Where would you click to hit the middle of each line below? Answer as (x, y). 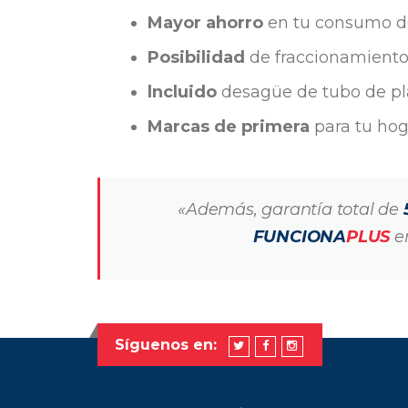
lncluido (182, 92)
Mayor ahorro (205, 22)
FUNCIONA (299, 236)
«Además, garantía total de (291, 209)
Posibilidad (196, 57)
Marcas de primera (229, 126)
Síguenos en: (165, 345)
